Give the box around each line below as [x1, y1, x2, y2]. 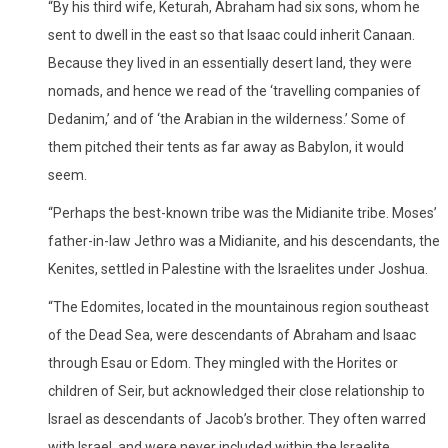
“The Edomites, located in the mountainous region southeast [48, 298, 429, 315]
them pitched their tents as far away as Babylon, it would [48, 138, 404, 155]
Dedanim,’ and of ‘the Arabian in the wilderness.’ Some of [48, 110, 406, 127]
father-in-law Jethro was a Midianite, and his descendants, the [48, 232, 440, 249]
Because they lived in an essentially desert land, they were [48, 54, 412, 71]
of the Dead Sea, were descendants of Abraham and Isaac [48, 326, 416, 343]
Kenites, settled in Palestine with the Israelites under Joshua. [48, 260, 428, 277]
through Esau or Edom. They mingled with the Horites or [48, 354, 398, 371]
